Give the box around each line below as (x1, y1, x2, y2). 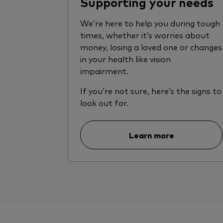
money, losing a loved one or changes (80, 41, 222, 53)
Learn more (128, 129, 174, 141)
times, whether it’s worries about (80, 29, 210, 41)
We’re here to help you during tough (80, 17, 220, 29)
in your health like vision (80, 53, 171, 65)
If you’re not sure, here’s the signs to (80, 85, 222, 97)
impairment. (80, 65, 130, 77)
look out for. (80, 97, 128, 109)
